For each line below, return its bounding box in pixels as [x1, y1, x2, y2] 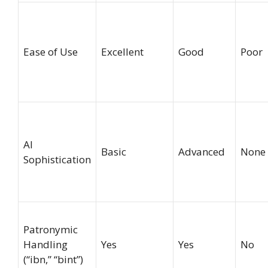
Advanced [178, 145, 225, 159]
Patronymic [23, 223, 78, 237]
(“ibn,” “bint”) [23, 252, 83, 267]
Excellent [101, 45, 144, 59]
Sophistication [23, 153, 91, 167]
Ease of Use [23, 45, 78, 59]
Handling [23, 237, 68, 252]
